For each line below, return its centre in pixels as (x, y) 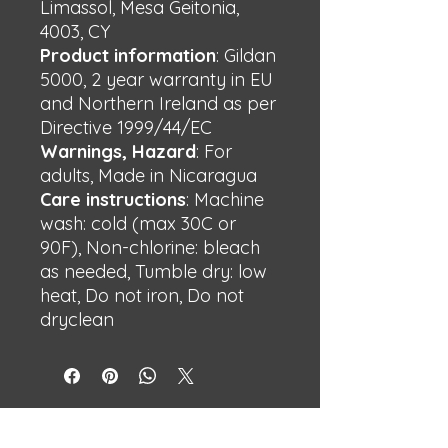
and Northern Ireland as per (158, 103)
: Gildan (246, 55)
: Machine (225, 199)
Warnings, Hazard (118, 151)
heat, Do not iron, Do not (142, 295)
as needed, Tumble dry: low (153, 271)
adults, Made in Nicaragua (148, 175)
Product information (128, 55)
